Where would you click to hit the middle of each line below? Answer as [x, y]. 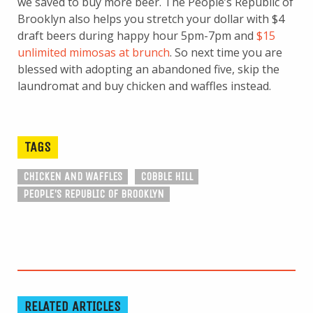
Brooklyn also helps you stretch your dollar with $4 [151, 19]
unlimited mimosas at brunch [94, 52]
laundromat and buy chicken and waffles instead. [144, 86]
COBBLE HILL [167, 176]
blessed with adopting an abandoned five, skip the [148, 69]
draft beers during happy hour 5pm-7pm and [137, 35]
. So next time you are [226, 52]
